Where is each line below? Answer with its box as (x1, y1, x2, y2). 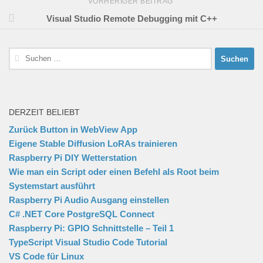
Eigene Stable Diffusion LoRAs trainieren (9, 139, 177, 149)
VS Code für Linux (9, 251, 84, 262)
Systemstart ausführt (9, 181, 95, 191)
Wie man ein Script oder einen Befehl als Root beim (9, 167, 219, 177)
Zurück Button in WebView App (9, 124, 137, 135)
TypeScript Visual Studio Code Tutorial (9, 237, 167, 248)
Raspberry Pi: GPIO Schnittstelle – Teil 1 (9, 223, 174, 234)
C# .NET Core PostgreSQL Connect (9, 209, 154, 220)
